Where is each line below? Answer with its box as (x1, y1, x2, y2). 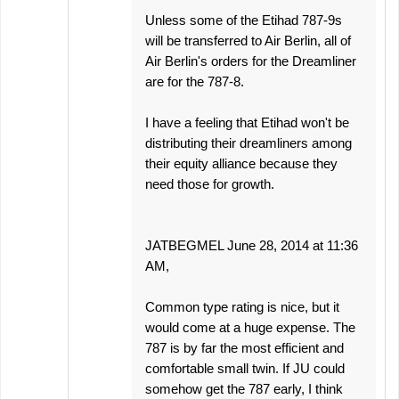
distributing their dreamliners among (145, 135, 352, 151)
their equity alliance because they (145, 156, 338, 171)
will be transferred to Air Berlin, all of (145, 33, 351, 48)
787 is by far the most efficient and (145, 340, 344, 355)
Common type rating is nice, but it (145, 299, 339, 314)
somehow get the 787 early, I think (145, 381, 343, 396)
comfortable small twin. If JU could (145, 361, 345, 376)
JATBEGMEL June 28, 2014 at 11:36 (145, 238, 358, 253)
